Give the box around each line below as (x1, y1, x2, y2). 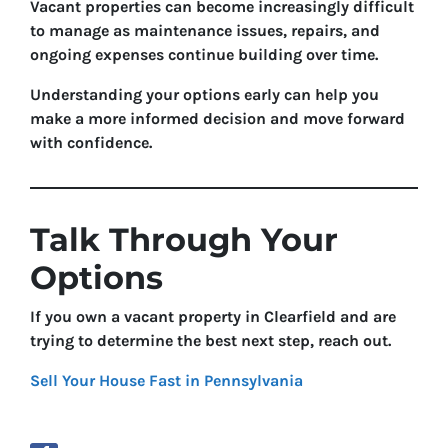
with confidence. (30, 133, 152, 152)
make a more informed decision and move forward (30, 109, 405, 128)
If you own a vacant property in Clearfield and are (30, 307, 396, 326)
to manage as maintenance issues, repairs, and (30, 21, 380, 40)
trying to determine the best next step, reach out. (30, 331, 391, 350)
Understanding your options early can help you (30, 85, 379, 104)
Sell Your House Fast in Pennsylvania (30, 371, 303, 390)
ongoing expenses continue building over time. (30, 45, 378, 64)
